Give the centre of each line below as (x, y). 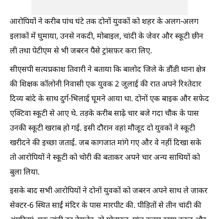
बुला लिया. (25, 173)
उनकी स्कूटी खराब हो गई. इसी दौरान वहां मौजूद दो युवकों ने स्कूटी (102, 129)
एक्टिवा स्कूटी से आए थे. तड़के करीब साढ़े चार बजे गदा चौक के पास (104, 114)
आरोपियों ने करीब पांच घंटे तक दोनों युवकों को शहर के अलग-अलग (104, 22)
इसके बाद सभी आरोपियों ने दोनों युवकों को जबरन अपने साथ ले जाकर (109, 191)
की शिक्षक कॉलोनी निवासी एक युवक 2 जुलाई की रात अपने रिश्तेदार (106, 85)
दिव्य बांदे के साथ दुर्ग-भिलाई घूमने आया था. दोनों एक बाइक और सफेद (109, 99)
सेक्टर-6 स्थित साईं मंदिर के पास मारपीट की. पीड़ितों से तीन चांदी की (106, 206)
